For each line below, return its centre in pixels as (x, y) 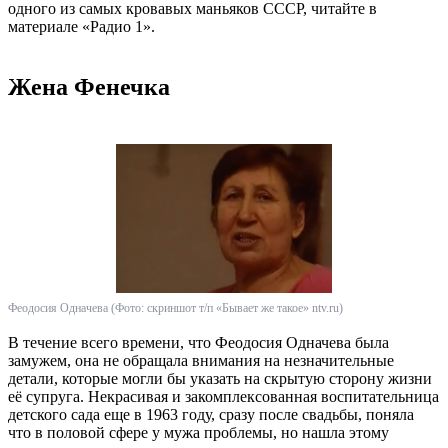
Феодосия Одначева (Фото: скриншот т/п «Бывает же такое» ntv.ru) (175, 307)
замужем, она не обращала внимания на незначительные (201, 360)
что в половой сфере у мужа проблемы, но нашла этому (198, 432)
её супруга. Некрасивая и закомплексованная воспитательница (223, 396)
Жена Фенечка (89, 87)
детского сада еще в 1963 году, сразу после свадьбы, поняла (211, 414)
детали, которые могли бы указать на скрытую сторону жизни (220, 378)
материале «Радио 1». (81, 27)
